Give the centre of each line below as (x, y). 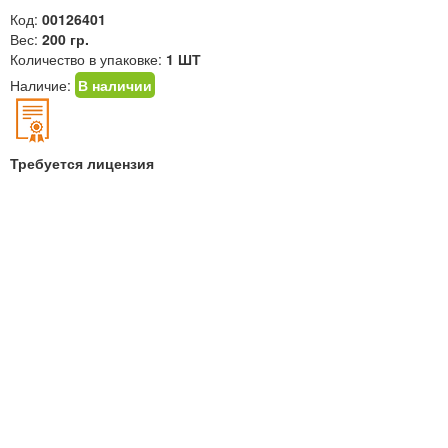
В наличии (115, 85)
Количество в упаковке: (88, 59)
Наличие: (42, 85)
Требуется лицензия (82, 163)
